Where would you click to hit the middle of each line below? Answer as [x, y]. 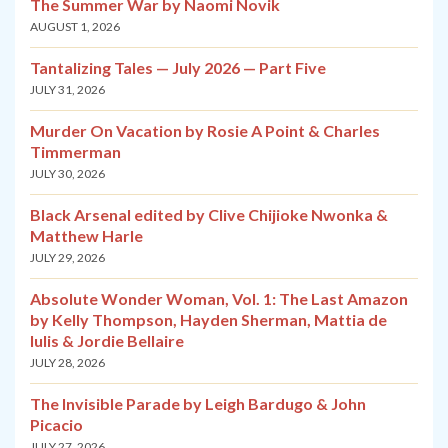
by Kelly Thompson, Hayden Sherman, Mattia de [208, 320]
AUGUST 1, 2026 [75, 27]
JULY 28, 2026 [67, 363]
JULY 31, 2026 [67, 90]
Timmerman [75, 152]
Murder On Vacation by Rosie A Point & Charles [205, 131]
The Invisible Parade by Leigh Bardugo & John [198, 404]
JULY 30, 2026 [67, 174]
